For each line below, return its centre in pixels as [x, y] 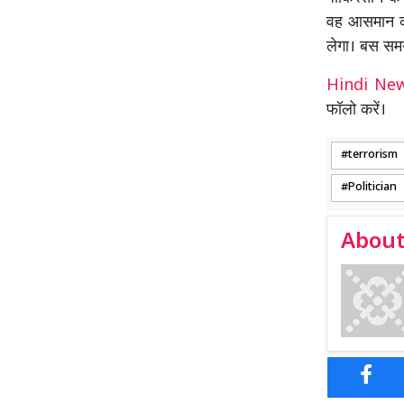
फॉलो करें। [356, 111]
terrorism [373, 156]
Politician [372, 188]
